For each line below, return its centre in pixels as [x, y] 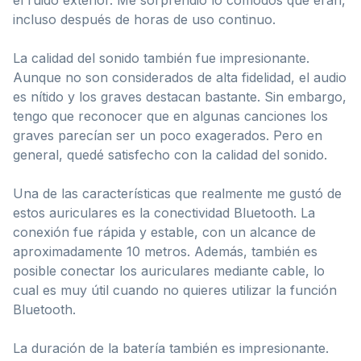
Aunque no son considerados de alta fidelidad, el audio [180, 77]
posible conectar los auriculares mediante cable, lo [169, 270]
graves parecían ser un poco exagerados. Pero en [168, 135]
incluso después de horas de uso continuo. [144, 19]
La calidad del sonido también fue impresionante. [161, 58]
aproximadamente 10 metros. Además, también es [165, 251]
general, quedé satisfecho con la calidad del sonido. [170, 154]
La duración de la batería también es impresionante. [171, 348]
